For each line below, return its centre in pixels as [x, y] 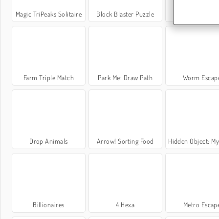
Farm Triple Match [48, 77]
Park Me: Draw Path [125, 77]
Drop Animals [49, 141]
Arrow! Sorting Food [125, 141]
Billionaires [49, 205]
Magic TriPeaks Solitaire [49, 14]
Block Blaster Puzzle [125, 14]
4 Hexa [125, 205]
